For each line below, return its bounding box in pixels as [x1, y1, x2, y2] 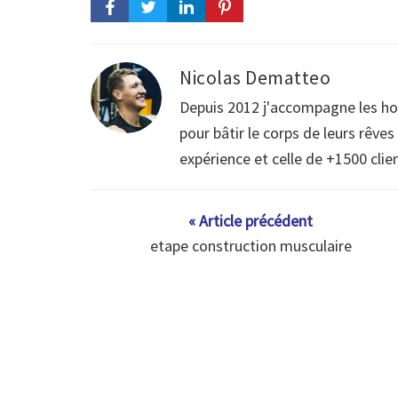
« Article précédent [188, 211, 313, 232]
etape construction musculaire [149, 235, 352, 257]
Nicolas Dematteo [179, 66, 330, 91]
